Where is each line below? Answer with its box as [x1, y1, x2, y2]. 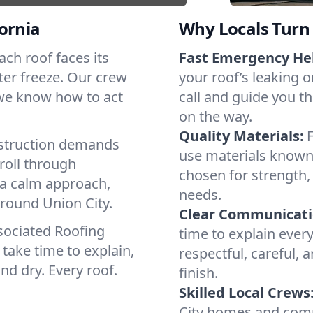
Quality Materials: [179, 126, 304, 145]
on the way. [179, 107, 252, 126]
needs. [179, 185, 221, 204]
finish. [179, 263, 218, 282]
